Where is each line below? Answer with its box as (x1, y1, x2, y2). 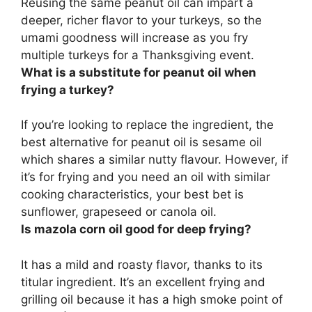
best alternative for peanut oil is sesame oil (21, 135, 262, 150)
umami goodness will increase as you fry (21, 30, 248, 45)
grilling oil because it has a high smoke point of (21, 292, 283, 306)
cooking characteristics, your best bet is (21, 187, 244, 202)
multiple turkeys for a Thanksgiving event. (21, 47, 254, 62)
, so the (220, 13, 262, 27)
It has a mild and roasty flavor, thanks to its (21, 257, 263, 272)
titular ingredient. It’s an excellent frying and (21, 274, 265, 289)
